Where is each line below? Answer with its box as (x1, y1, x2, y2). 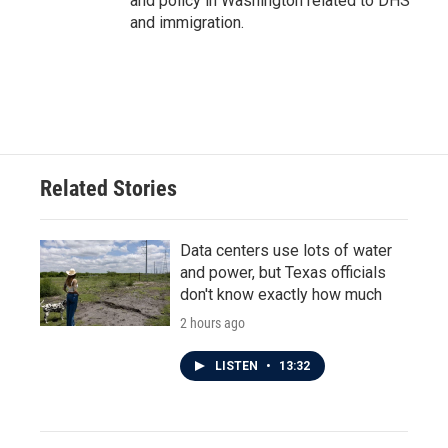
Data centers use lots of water (180, 241, 392, 260)
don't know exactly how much (180, 285, 382, 304)
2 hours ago (180, 315, 245, 331)
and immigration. (130, 13, 244, 32)
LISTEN (215, 359, 261, 373)
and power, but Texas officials (180, 263, 386, 282)
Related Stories (40, 176, 177, 201)
